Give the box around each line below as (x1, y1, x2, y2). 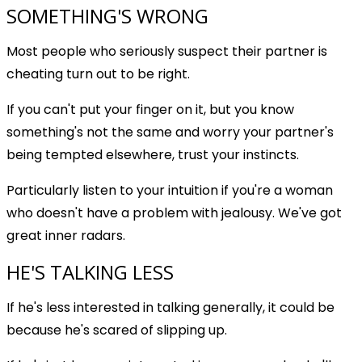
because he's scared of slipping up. (6, 320, 227, 339)
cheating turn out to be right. (6, 64, 190, 83)
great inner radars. (6, 225, 125, 245)
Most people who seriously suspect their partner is (6, 41, 327, 61)
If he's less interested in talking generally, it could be (6, 297, 335, 317)
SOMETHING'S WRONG (6, 2, 208, 29)
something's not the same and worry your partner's (6, 122, 334, 141)
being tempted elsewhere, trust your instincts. (6, 145, 299, 164)
